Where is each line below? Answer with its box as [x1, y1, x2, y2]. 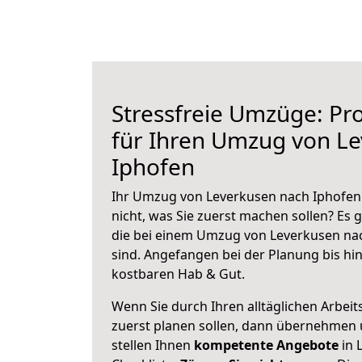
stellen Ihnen [112, 336, 194, 354]
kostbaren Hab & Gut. [112, 265, 245, 283]
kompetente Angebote [194, 336, 339, 354]
